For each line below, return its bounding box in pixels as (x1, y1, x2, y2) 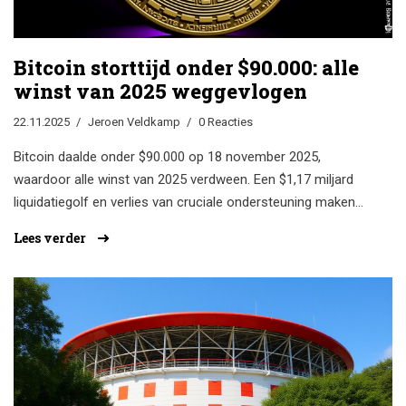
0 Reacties (198, 115, 253, 130)
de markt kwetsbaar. (14, 217, 133, 234)
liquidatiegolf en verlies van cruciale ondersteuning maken (14, 194, 355, 211)
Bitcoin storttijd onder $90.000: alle (14, 54, 359, 82)
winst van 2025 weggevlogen (14, 78, 307, 105)
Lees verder (14, 229, 89, 247)
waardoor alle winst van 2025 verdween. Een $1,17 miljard (14, 171, 353, 188)
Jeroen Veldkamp (88, 115, 180, 130)
